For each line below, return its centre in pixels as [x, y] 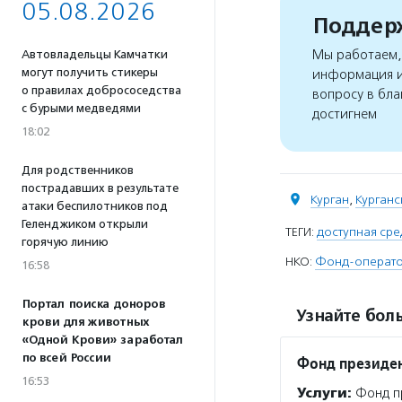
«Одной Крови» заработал [102, 340]
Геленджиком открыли [85, 224]
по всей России [66, 358]
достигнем [345, 114]
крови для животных [85, 322]
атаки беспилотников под [95, 206]
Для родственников [78, 170]
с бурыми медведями [81, 108]
